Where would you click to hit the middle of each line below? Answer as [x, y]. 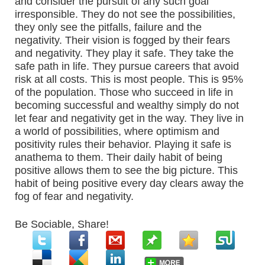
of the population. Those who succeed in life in [124, 92]
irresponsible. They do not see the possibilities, [125, 14]
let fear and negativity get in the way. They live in [129, 118]
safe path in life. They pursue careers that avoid [127, 66]
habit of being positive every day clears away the [129, 183]
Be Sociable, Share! [62, 224]
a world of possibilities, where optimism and [117, 131]
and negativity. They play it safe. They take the [124, 53]
